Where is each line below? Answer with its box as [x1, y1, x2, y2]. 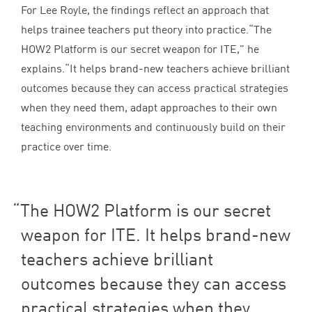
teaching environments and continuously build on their [21, 120, 286, 134]
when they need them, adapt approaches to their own [21, 100, 277, 115]
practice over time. [21, 139, 111, 154]
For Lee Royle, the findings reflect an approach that [21, 3, 269, 17]
